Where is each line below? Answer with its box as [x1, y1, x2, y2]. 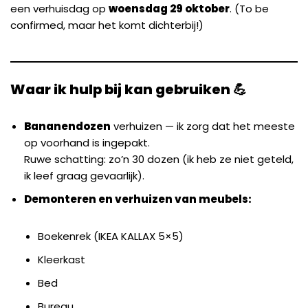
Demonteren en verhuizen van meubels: [24, 192, 252, 206]
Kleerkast [38, 252, 85, 267]
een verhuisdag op [10, 1, 109, 16]
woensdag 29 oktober [109, 1, 230, 16]
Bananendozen [24, 119, 111, 133]
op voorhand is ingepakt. [24, 135, 150, 150]
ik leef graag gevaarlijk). [24, 168, 144, 183]
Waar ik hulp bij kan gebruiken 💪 [10, 80, 247, 99]
